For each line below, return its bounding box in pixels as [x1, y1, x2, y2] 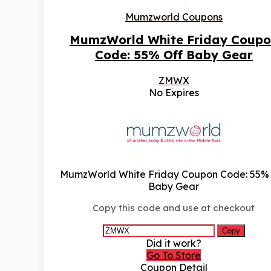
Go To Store [146, 249, 201, 262]
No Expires [148, 87, 199, 99]
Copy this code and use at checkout [93, 202, 255, 214]
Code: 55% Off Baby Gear [94, 47, 253, 63]
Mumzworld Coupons [125, 11, 223, 24]
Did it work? [146, 237, 202, 250]
